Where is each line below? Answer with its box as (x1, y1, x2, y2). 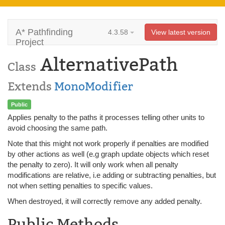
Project (16, 37, 44, 47)
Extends (8, 79, 54, 93)
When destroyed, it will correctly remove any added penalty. (8, 197, 202, 205)
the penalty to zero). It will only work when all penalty (8, 160, 178, 169)
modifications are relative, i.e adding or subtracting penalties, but (8, 171, 216, 179)
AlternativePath (36, 54, 178, 76)
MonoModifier (54, 79, 133, 93)
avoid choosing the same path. (8, 124, 107, 132)
